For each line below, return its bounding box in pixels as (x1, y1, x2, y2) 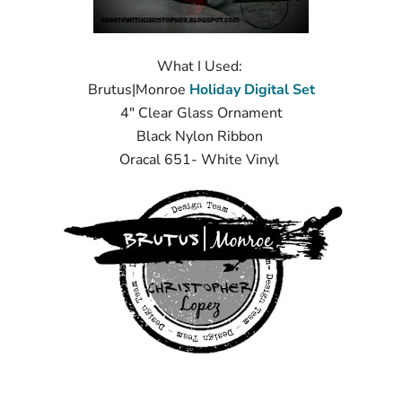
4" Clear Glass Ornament (119, 103, 283, 123)
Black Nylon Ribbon (135, 127, 267, 146)
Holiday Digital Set (188, 80, 315, 100)
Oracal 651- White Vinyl (119, 150, 283, 170)
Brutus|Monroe (87, 80, 189, 100)
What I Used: (156, 57, 246, 76)
